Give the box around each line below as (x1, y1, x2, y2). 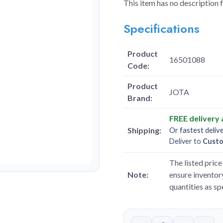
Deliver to (169, 137, 203, 145)
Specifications (123, 20, 200, 37)
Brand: (127, 93, 152, 103)
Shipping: (127, 125, 161, 135)
